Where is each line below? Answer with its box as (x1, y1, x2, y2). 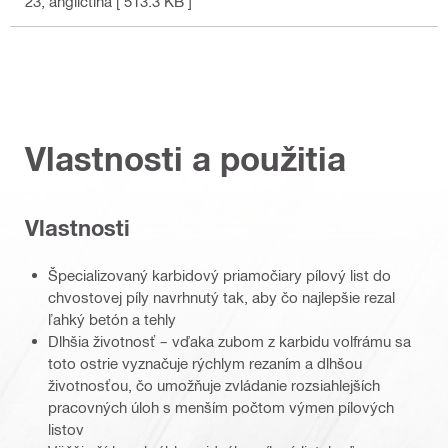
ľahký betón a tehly (48, 309, 176, 328)
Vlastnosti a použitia (25, 139, 346, 179)
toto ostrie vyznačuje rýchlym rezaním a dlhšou (48, 353, 362, 372)
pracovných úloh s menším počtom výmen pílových (48, 397, 394, 416)
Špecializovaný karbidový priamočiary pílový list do (48, 265, 391, 284)
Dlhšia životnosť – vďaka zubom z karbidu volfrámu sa (48, 331, 411, 350)
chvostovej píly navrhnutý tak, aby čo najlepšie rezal (48, 287, 395, 306)
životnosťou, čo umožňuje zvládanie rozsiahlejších (48, 375, 380, 394)
